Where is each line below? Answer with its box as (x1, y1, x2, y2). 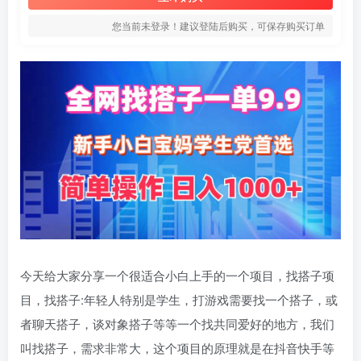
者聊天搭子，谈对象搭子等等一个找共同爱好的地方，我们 (20, 315, 334, 333)
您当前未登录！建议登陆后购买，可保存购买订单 (112, 19, 325, 32)
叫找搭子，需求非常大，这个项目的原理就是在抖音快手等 (20, 339, 334, 357)
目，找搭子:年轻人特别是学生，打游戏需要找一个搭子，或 (20, 291, 338, 309)
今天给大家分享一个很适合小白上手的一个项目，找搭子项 (20, 267, 334, 284)
